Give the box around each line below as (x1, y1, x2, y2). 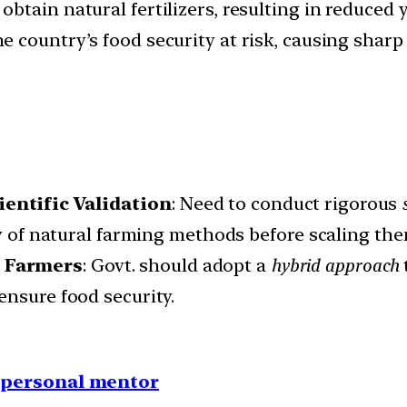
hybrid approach (270, 254, 400, 277)
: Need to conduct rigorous (172, 193, 402, 215)
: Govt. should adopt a (83, 254, 271, 277)
